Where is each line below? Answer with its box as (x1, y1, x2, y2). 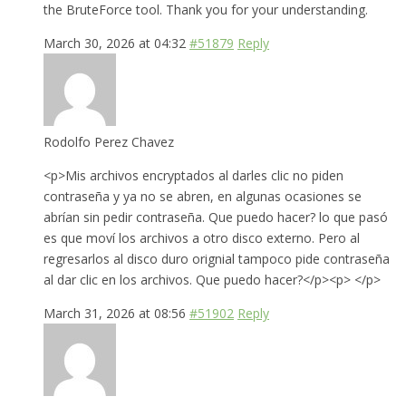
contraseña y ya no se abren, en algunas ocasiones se (43, 187, 362, 205)
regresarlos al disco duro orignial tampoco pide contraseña (43, 249, 390, 267)
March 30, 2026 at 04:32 (43, 34, 186, 52)
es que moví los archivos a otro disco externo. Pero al (43, 228, 360, 246)
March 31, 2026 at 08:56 (43, 304, 186, 322)
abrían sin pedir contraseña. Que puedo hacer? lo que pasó (43, 208, 388, 226)
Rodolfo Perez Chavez (43, 132, 174, 150)
